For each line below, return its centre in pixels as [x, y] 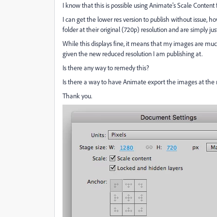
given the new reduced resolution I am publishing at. [132, 54]
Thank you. [77, 96]
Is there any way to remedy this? [106, 68]
